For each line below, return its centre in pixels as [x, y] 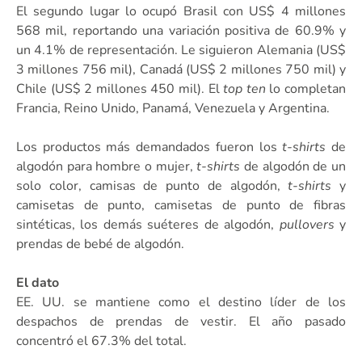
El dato [38, 282]
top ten [244, 88]
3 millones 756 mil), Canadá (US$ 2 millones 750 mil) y [181, 69]
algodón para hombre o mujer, [107, 166]
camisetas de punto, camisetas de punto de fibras [181, 205]
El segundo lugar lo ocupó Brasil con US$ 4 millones [181, 11]
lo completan [306, 88]
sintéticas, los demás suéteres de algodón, [148, 224]
